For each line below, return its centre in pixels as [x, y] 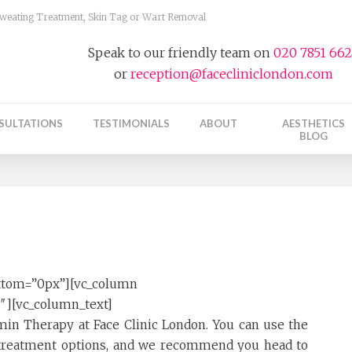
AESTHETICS [313, 124]
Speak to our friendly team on [181, 53]
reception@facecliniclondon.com [232, 74]
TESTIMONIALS [131, 124]
